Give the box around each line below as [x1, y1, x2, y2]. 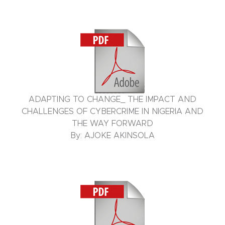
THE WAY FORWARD [72, 120, 153, 128]
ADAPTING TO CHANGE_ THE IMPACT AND [29, 95, 196, 104]
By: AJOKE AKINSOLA [70, 132, 155, 140]
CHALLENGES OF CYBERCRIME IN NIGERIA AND [22, 107, 203, 116]
